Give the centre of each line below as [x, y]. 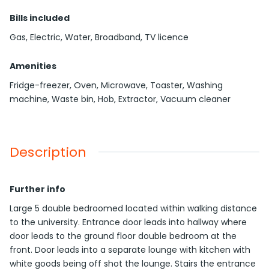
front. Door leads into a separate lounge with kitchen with [130, 250]
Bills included [40, 18]
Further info [38, 189]
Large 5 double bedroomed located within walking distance [133, 209]
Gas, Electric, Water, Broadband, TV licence [99, 38]
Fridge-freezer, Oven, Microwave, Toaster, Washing [116, 86]
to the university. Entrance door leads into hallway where [128, 222]
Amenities [33, 66]
